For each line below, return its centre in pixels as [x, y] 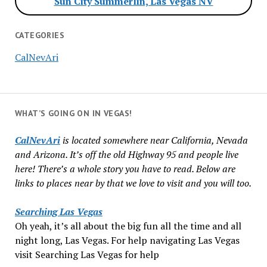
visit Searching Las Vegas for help [87, 254]
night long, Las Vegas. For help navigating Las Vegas [127, 240]
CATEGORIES [40, 35]
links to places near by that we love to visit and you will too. [133, 183]
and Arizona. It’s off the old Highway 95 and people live [126, 154]
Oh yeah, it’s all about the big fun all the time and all [128, 226]
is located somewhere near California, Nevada [154, 140]
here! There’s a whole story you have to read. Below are [125, 169]
